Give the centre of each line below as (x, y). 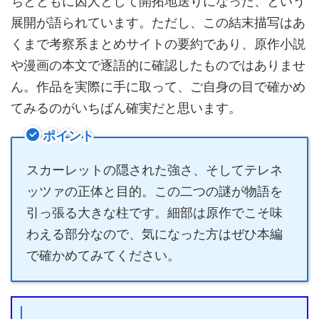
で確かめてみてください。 (103, 255)
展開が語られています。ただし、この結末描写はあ (158, 22)
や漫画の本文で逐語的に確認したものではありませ (158, 65)
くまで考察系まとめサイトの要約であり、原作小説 (158, 43)
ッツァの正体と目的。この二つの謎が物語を (155, 191)
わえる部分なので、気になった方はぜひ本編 (155, 234)
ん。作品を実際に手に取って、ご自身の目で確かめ (158, 86)
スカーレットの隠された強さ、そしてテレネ (155, 169)
